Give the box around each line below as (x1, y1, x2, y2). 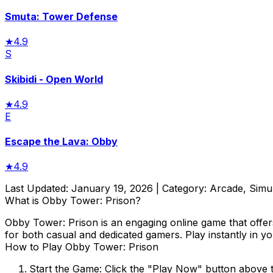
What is (5, 194, 42, 207)
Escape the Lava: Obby (5, 135, 118, 148)
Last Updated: (5, 182, 71, 195)
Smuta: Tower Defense (5, 10, 118, 23)
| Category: (153, 182, 210, 195)
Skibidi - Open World (5, 73, 103, 85)
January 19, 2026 (71, 182, 153, 195)
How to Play (5, 241, 65, 253)
